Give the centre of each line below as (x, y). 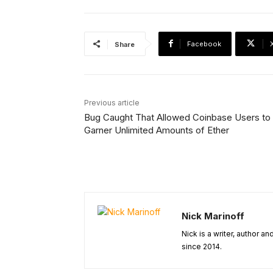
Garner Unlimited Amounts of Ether (157, 130)
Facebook (204, 44)
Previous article (112, 102)
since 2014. (202, 246)
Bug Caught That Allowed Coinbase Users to (177, 117)
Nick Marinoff (213, 216)
